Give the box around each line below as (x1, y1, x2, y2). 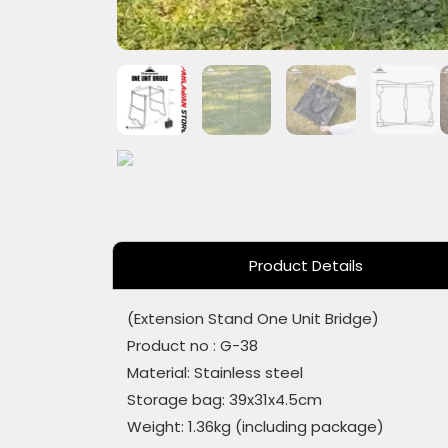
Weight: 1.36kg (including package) (127, 416, 384, 438)
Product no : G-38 (127, 335, 258, 357)
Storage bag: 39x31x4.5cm (127, 389, 322, 411)
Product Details (248, 255, 363, 277)
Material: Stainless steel (127, 362, 303, 384)
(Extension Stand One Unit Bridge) (127, 308, 379, 330)
